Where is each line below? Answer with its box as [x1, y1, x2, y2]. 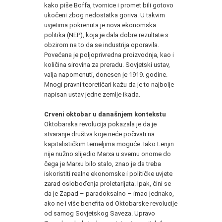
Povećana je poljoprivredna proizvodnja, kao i [44, 51, 174, 58]
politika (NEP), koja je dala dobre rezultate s [44, 31, 168, 39]
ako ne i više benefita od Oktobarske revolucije [44, 199, 177, 207]
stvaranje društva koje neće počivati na [44, 130, 155, 138]
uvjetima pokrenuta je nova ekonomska [44, 21, 156, 29]
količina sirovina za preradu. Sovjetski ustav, [44, 60, 170, 68]
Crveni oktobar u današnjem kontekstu [44, 110, 166, 118]
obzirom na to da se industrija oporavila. [44, 41, 159, 49]
